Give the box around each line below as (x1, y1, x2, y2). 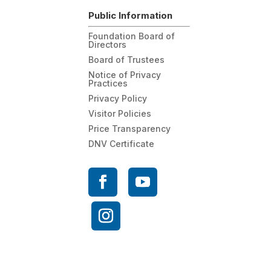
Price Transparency (88, 123, 171, 134)
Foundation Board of (88, 30, 175, 41)
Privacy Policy (88, 93, 147, 103)
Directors (88, 39, 126, 50)
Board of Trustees (88, 54, 165, 65)
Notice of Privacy (88, 69, 161, 80)
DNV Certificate (88, 138, 154, 149)
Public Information (88, 9, 172, 21)
